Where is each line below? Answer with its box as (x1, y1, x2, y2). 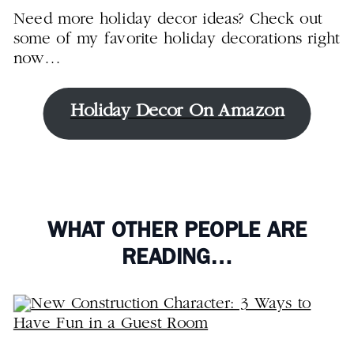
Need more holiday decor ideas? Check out (13, 10, 322, 28)
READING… (122, 247, 232, 269)
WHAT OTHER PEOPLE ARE (47, 220, 307, 243)
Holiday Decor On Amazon (70, 103, 284, 122)
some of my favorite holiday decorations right (13, 31, 340, 48)
